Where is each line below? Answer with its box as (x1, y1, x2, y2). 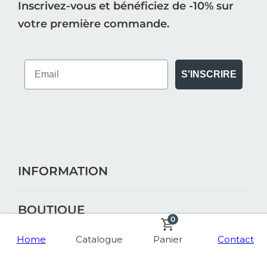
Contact (218, 234, 254, 245)
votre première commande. (18, 17, 169, 30)
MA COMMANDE (18, 241, 119, 256)
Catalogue (76, 234, 123, 245)
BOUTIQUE (18, 203, 85, 218)
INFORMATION (18, 164, 108, 179)
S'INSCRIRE (181, 69, 237, 80)
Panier (153, 234, 182, 245)
